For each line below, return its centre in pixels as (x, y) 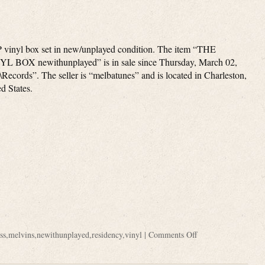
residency (107, 235)
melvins (21, 235)
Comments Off (172, 235)
